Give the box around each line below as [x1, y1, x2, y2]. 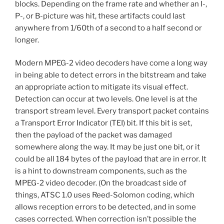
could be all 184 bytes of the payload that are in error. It [15, 154, 206, 164]
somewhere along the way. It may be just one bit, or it [15, 142, 200, 152]
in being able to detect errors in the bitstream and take [15, 70, 206, 80]
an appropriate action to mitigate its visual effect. [15, 82, 188, 92]
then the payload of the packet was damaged [15, 130, 172, 140]
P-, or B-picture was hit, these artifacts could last [15, 11, 185, 20]
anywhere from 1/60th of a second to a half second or [15, 23, 202, 32]
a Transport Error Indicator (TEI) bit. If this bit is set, [15, 118, 192, 128]
